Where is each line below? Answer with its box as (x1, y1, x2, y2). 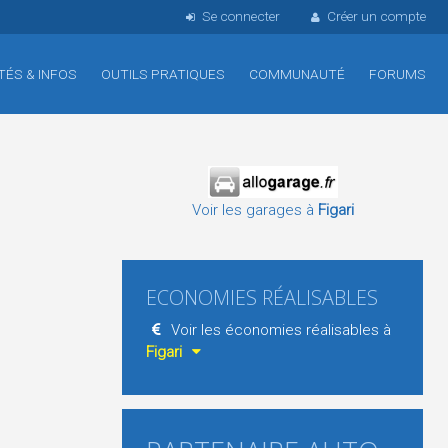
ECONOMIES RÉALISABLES (146, 284, 378, 311)
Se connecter (201, 8, 280, 24)
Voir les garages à (191, 201, 318, 219)
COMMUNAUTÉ (249, 66, 345, 82)
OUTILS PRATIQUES (101, 66, 225, 82)
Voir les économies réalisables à (167, 321, 392, 339)
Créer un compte (327, 8, 426, 24)
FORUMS (369, 66, 426, 82)
